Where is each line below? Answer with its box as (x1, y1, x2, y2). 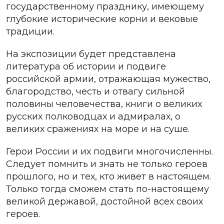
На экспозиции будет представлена (6, 48, 176, 59)
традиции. (6, 25, 54, 37)
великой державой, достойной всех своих (6, 195, 203, 207)
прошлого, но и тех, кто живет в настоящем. (6, 170, 211, 182)
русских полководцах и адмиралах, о (6, 110, 180, 122)
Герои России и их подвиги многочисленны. (6, 145, 213, 157)
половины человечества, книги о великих (6, 98, 202, 109)
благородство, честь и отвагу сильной (6, 85, 185, 97)
